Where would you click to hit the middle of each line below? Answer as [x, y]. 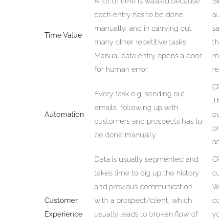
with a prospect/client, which [143, 200]
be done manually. [125, 135]
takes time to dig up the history [146, 173]
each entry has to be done [139, 14]
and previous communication [143, 186]
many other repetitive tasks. [141, 42]
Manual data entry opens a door [148, 55]
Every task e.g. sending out [139, 94]
